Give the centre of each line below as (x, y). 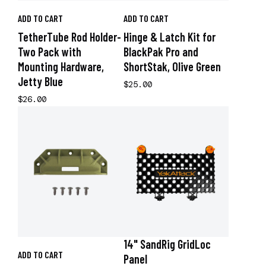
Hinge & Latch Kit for (169, 37)
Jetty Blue (40, 81)
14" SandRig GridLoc (167, 244)
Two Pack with (50, 52)
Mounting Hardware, (61, 66)
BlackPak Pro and (161, 52)
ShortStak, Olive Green (172, 66)
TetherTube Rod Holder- (69, 37)
